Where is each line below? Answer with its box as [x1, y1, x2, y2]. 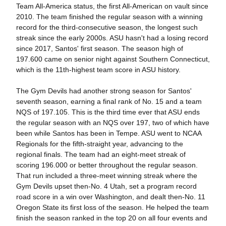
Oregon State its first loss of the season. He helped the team [16, 203, 209, 212]
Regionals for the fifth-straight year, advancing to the [16, 140, 183, 148]
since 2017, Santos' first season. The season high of [16, 44, 183, 53]
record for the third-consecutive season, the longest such [16, 23, 198, 32]
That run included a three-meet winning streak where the [16, 172, 197, 180]
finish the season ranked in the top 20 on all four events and [16, 214, 207, 222]
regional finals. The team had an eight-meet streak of [16, 150, 186, 159]
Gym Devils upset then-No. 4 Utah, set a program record [16, 182, 197, 191]
